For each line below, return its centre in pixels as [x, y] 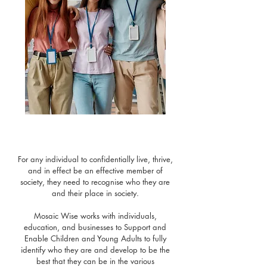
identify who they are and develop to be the [95, 249]
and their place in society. [95, 193]
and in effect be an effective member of [95, 170]
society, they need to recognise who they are [95, 181]
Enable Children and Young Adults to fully [95, 238]
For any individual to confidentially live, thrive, [95, 159]
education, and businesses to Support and [95, 227]
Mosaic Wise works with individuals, [95, 215]
